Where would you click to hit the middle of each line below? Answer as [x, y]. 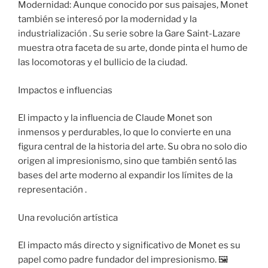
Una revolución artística [68, 217]
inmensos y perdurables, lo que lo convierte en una [124, 133]
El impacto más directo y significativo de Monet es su [129, 246]
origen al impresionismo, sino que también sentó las [127, 161]
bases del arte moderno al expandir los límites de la [125, 176]
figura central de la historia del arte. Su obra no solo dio [133, 147]
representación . [52, 190]
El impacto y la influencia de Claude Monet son [115, 118]
